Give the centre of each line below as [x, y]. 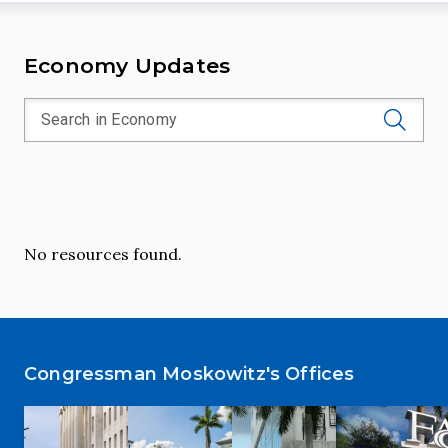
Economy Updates [127, 65]
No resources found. [103, 254]
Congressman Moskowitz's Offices [189, 374]
